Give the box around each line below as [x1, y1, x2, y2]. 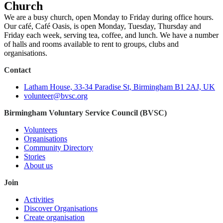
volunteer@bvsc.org [24, 92, 88, 100]
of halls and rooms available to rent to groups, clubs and [4, 40, 179, 48]
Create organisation [24, 213, 85, 222]
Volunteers [24, 125, 57, 134]
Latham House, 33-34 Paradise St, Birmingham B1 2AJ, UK [24, 83, 215, 91]
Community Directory [24, 143, 93, 152]
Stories [24, 152, 45, 161]
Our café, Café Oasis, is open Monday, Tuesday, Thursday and [4, 22, 201, 30]
